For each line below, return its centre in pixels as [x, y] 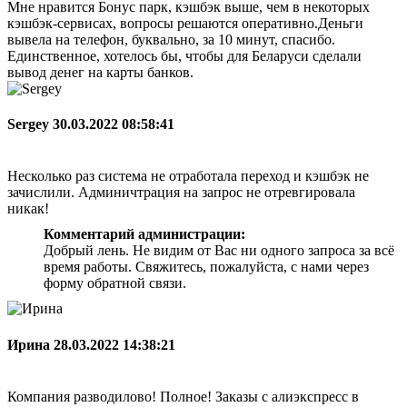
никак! [28, 209]
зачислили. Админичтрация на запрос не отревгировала [181, 193]
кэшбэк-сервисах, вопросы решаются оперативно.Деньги [185, 23]
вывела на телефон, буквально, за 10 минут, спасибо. [171, 39]
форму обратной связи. [115, 283]
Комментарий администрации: [144, 234]
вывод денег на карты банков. [100, 72]
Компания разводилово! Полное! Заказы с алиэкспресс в [183, 396]
